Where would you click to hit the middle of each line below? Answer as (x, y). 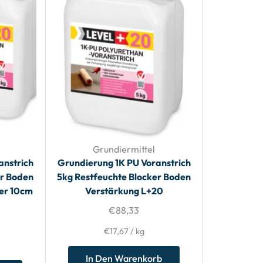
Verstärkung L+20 (124, 191)
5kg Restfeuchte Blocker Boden (124, 177)
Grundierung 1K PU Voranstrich (124, 163)
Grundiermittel (124, 149)
